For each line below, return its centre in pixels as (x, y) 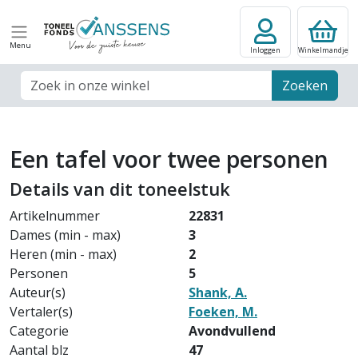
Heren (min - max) (63, 254)
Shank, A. (218, 292)
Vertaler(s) (41, 312)
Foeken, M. (223, 312)
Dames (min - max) (65, 235)
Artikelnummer (55, 216)
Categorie (39, 331)
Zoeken (305, 86)
